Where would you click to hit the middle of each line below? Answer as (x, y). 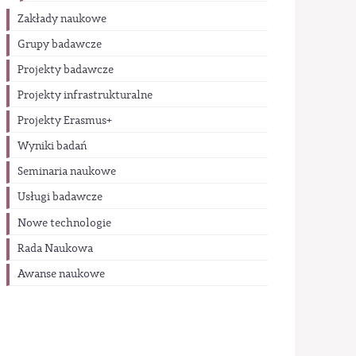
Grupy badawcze (60, 44)
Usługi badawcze (60, 197)
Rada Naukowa (56, 248)
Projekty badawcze (66, 70)
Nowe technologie (65, 223)
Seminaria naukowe (67, 172)
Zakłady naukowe (62, 19)
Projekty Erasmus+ (65, 121)
